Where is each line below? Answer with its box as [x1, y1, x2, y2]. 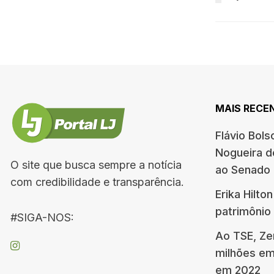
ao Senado [215, 163, 270, 176]
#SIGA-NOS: [10, 210, 74, 224]
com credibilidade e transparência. [10, 175, 184, 188]
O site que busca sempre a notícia [10, 158, 182, 171]
